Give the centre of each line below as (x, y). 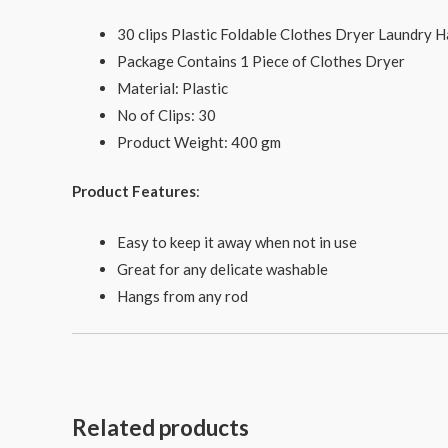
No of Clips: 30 (166, 114)
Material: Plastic (172, 87)
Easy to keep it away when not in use (237, 242)
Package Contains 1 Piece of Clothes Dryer (261, 60)
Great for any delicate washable (222, 269)
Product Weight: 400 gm (199, 141)
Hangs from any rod (182, 296)
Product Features (134, 191)
